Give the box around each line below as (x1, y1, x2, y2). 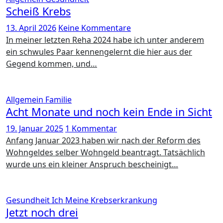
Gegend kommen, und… (6, 58, 97, 69)
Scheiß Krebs (6, 4, 71, 18)
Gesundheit (6, 195, 52, 206)
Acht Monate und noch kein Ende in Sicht (6, 105, 212, 119)
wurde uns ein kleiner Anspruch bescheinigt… (6, 159, 178, 170)
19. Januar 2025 (6, 123, 63, 134)
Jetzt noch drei (6, 205, 78, 220)
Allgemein (6, 94, 45, 105)
